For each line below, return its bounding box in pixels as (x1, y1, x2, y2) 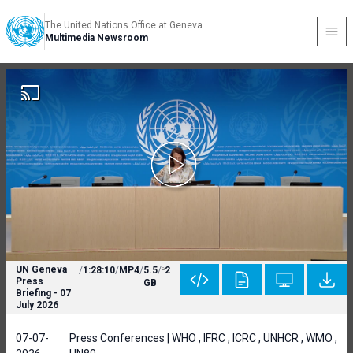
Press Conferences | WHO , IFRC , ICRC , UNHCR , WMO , (69, 332, 337, 344)
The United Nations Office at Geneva (45, 20, 203, 31)
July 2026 (16, 299, 58, 310)
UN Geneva (16, 264, 67, 275)
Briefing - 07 (16, 288, 71, 299)
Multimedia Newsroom (45, 32, 148, 43)
